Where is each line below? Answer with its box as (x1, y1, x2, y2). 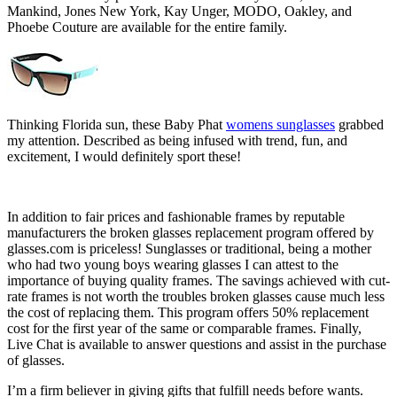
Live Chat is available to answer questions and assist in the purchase (7, 337, 386, 353)
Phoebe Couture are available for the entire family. (7, 19, 287, 35)
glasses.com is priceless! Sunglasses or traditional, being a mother (7, 241, 371, 257)
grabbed (335, 117, 384, 133)
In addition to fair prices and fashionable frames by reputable (7, 209, 345, 225)
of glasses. (7, 353, 65, 369)
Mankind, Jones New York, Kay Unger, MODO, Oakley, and (7, 4, 352, 19)
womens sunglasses (226, 117, 335, 133)
